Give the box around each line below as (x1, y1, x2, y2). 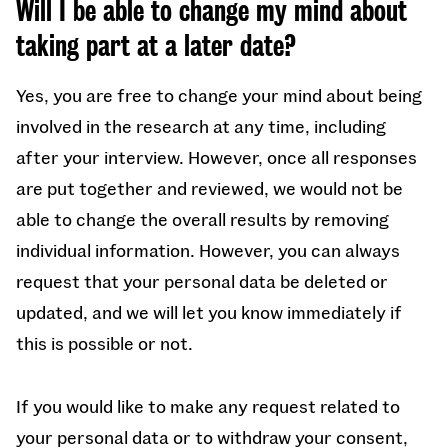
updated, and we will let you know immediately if (16, 301, 402, 323)
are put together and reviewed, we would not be (16, 177, 403, 199)
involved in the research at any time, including (16, 115, 386, 137)
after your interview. (16, 146, 188, 168)
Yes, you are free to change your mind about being (16, 84, 422, 106)
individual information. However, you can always (16, 239, 400, 261)
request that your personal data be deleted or (16, 270, 388, 292)
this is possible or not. (16, 332, 193, 354)
